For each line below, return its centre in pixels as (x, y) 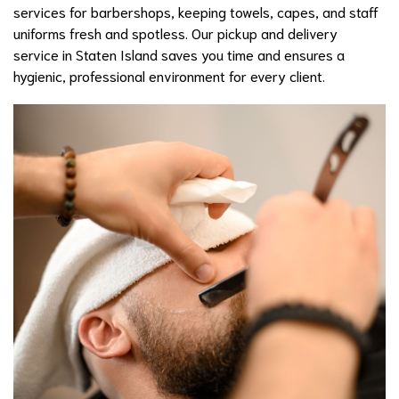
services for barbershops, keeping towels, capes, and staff (196, 12)
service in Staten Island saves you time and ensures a (179, 54)
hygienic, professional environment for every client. (169, 76)
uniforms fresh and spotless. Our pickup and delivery (175, 33)
